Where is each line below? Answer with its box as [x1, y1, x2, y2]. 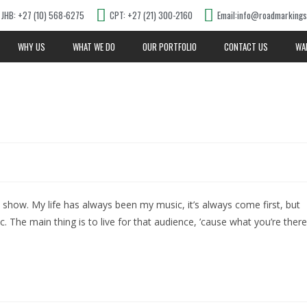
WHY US [17, 40, 45, 53]
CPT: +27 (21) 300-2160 [109, 8, 193, 22]
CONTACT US [223, 40, 268, 53]
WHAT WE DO [72, 40, 115, 53]
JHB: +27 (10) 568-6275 [1, 8, 85, 22]
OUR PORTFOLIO [142, 40, 197, 53]
